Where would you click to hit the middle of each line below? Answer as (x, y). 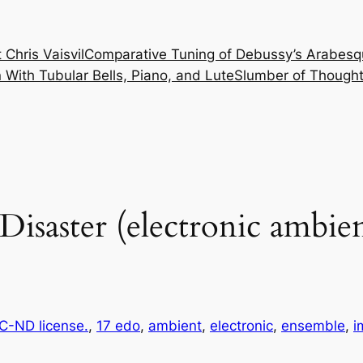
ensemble (313, 326)
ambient (175, 326)
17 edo (118, 326)
